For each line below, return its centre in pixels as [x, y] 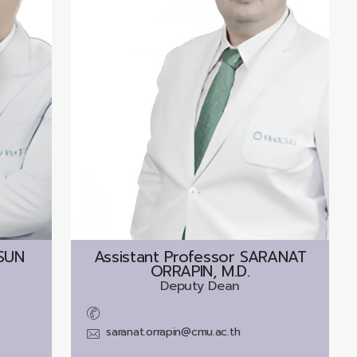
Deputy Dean [200, 286]
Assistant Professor [164, 257]
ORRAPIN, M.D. [200, 271]
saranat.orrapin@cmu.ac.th [173, 331]
